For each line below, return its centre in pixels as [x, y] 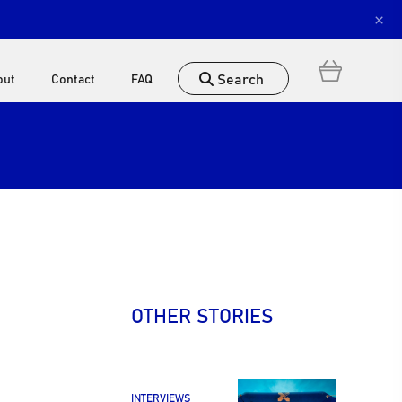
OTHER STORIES [202, 315]
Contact [74, 78]
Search [239, 78]
